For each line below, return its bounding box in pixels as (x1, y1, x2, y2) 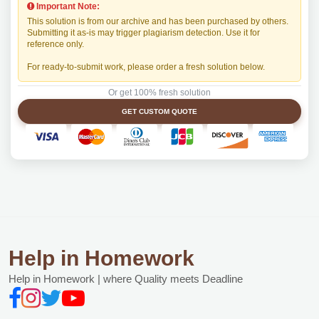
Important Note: (34, 1, 100, 11)
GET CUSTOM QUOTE (122, 108, 197, 115)
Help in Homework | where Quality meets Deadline (9, 273, 243, 285)
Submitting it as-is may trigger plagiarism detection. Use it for (27, 28, 260, 38)
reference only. (27, 39, 84, 49)
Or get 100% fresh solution (108, 88, 211, 98)
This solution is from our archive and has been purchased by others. (27, 16, 288, 26)
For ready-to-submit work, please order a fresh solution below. (27, 62, 265, 72)
